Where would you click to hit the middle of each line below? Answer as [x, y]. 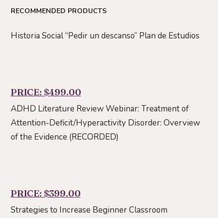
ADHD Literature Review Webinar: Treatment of [100, 109]
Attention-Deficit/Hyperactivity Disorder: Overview [105, 123]
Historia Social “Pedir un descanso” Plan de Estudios [105, 36]
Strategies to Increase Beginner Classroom [89, 210]
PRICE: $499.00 [46, 92]
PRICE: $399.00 [46, 193]
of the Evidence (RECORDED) [65, 137]
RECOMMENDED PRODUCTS [59, 11]
